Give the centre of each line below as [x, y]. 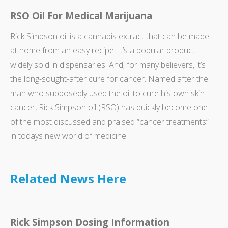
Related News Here [68, 178]
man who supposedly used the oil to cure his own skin [107, 93]
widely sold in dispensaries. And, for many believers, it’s [108, 64]
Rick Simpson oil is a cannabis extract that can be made [110, 36]
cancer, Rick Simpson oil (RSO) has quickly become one [109, 107]
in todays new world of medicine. [69, 136]
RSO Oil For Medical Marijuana [81, 15]
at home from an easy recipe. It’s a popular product [103, 50]
